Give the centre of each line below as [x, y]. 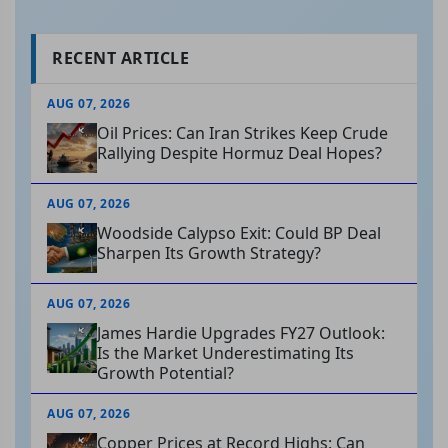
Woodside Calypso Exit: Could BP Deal [239, 233]
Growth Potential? [165, 373]
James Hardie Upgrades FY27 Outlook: [241, 333]
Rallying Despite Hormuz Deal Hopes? [239, 153]
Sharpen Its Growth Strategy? [209, 253]
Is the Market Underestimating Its [225, 353]
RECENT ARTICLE [120, 58]
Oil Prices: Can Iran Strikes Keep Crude [242, 133]
